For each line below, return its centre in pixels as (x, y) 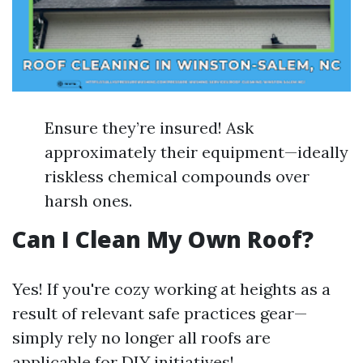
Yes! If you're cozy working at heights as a (171, 289)
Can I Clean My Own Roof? (163, 239)
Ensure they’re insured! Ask (149, 128)
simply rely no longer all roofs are (141, 337)
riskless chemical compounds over (177, 176)
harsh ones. (88, 201)
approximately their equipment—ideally (196, 152)
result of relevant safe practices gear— (160, 313)
